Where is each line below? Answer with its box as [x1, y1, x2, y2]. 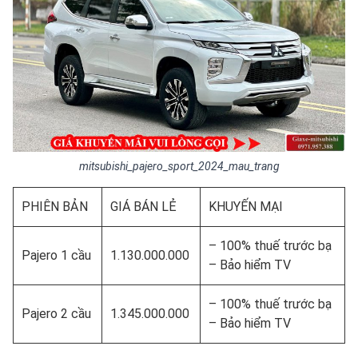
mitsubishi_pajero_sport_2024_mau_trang [78, 159, 280, 173]
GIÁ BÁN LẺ [110, 198, 177, 214]
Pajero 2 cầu [22, 305, 91, 321]
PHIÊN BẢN [22, 198, 88, 214]
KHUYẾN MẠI [209, 198, 283, 214]
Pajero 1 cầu [22, 247, 91, 263]
